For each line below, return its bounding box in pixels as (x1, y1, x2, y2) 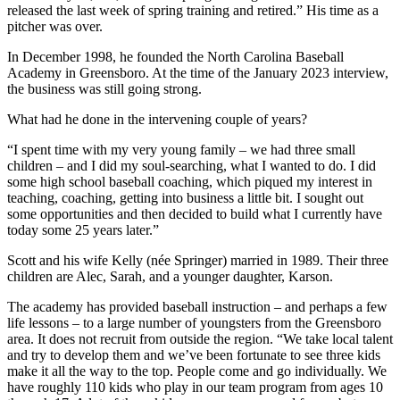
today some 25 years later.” (7, 221, 159, 237)
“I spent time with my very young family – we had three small (7, 141, 355, 157)
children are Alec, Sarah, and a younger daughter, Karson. (7, 268, 333, 284)
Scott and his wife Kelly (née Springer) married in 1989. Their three (7, 252, 388, 268)
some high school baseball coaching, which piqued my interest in (7, 173, 372, 189)
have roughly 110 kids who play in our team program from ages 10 (7, 379, 383, 395)
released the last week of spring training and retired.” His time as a (7, 2, 379, 18)
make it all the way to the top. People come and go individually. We (7, 362, 387, 379)
